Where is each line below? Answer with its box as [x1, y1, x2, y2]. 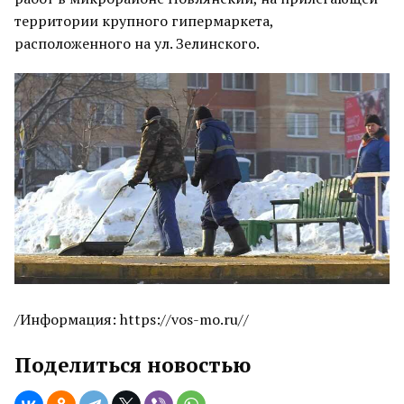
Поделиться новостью [14, 351, 251, 379]
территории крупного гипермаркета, [14, 11, 273, 31]
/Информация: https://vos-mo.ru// [14, 309, 249, 329]
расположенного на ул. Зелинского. [14, 33, 260, 53]
